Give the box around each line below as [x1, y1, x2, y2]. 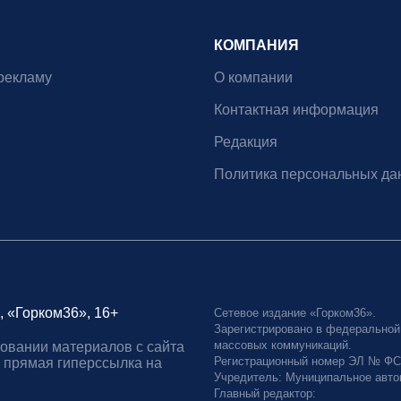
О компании [214, 70, 293, 86]
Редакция [214, 134, 277, 150]
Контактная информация [214, 102, 379, 118]
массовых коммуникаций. [214, 338, 352, 353]
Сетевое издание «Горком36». [214, 306, 376, 320]
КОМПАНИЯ [214, 38, 299, 54]
